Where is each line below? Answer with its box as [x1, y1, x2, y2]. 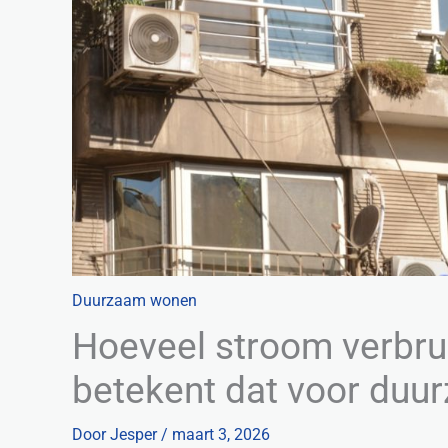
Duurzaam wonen [72, 290, 197, 310]
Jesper [110, 424, 161, 444]
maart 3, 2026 [172, 424, 270, 444]
